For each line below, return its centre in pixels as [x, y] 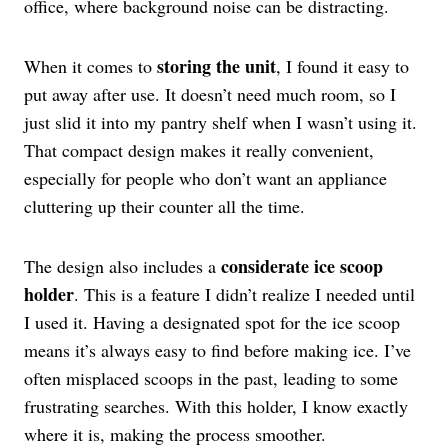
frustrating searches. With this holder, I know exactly [216, 406]
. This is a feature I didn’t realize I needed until [244, 294]
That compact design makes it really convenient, [199, 150]
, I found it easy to [342, 66]
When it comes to [90, 66]
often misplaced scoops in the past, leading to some [211, 378]
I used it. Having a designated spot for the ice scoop [212, 322]
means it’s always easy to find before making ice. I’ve [217, 350]
